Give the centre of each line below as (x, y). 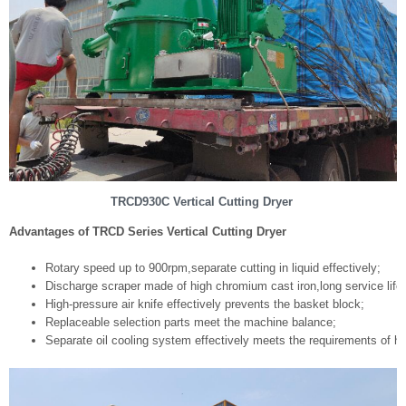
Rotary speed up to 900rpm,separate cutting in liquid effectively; (213, 267)
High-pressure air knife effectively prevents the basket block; (205, 304)
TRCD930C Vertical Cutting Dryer (203, 201)
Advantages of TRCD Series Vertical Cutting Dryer (148, 231)
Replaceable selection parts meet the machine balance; (191, 322)
